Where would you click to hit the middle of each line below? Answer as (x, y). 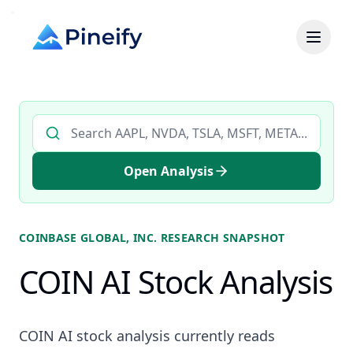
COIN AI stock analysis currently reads (147, 336)
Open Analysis (169, 171)
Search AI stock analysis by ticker (130, 123)
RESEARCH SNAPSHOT (221, 238)
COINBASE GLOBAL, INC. (88, 238)
